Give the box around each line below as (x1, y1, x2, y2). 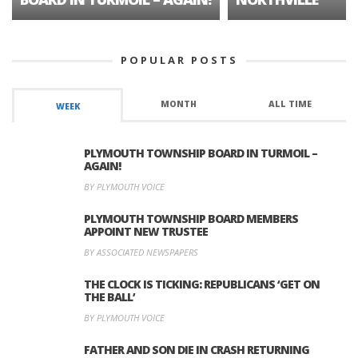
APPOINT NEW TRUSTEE (84, 223, 208, 239)
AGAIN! (84, 157, 121, 173)
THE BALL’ (84, 288, 135, 304)
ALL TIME (268, 97, 312, 109)
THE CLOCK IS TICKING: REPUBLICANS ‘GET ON (84, 276, 320, 292)
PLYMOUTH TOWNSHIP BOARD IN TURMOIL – (84, 145, 317, 161)
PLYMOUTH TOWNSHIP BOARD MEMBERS (84, 210, 298, 226)
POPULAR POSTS (120, 52, 238, 67)
